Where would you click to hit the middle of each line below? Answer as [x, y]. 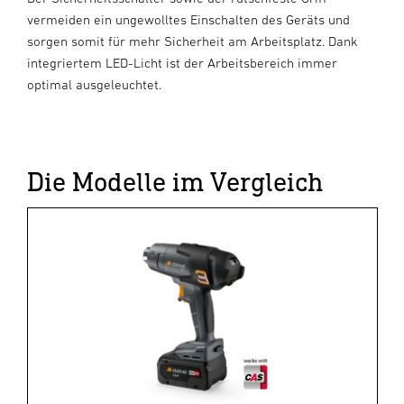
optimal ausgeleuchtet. [94, 84]
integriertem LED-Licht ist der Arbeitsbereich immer [182, 62]
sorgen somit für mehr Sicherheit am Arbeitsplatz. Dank [193, 41]
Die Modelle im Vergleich [175, 180]
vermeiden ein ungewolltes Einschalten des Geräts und [188, 19]
